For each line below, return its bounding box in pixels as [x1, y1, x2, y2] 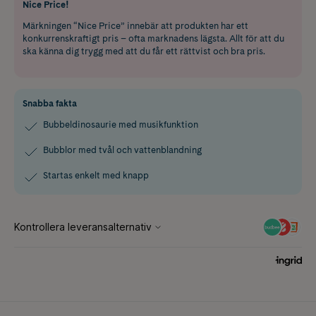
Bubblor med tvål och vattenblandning [43, 145, 202, 156]
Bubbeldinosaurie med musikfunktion [43, 119, 198, 130]
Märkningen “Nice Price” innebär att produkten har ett [23, 20, 248, 32]
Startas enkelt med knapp [43, 170, 149, 181]
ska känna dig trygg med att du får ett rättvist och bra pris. [23, 46, 265, 57]
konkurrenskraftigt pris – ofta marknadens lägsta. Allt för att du [23, 33, 284, 44]
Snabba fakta [23, 98, 77, 109]
